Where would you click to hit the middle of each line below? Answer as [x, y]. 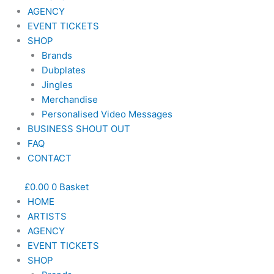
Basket [74, 187]
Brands [57, 55]
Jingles [57, 85]
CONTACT [50, 158]
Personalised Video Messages [107, 114]
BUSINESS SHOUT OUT [79, 129]
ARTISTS [47, 216]
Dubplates [63, 70]
